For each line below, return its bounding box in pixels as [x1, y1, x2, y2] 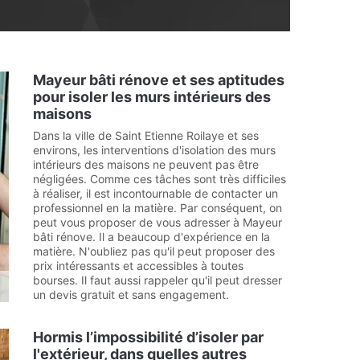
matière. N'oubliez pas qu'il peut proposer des [33, 244, 275, 258]
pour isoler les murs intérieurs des [33, 88, 271, 105]
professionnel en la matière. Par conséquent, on [33, 201, 282, 215]
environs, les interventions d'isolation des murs [33, 143, 276, 157]
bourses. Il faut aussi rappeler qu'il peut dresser [33, 273, 282, 287]
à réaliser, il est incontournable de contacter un [33, 186, 278, 200]
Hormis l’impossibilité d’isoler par [33, 329, 264, 346]
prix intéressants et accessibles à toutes [33, 259, 243, 272]
